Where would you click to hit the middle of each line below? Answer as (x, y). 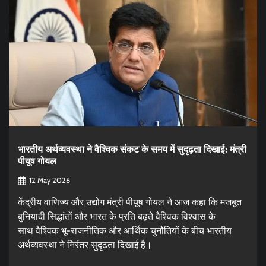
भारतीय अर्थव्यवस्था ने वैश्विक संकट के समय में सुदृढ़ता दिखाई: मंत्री (132, 149)
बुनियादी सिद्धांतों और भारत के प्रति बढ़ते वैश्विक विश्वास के (117, 216)
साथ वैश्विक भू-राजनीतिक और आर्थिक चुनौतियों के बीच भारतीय (125, 230)
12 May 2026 (50, 180)
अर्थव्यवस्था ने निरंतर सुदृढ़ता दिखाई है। (85, 245)
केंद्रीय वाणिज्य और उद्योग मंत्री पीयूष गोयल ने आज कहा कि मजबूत (130, 202)
